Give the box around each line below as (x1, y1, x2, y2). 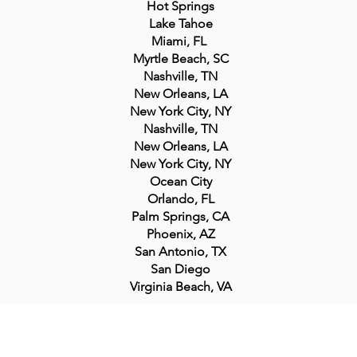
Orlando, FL (147, 191, 214, 206)
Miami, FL (151, 33, 210, 49)
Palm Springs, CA (131, 209, 229, 224)
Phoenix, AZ (146, 226, 215, 241)
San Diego (151, 261, 210, 277)
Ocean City (149, 174, 212, 189)
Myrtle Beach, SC (132, 51, 229, 66)
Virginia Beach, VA (129, 279, 232, 294)
